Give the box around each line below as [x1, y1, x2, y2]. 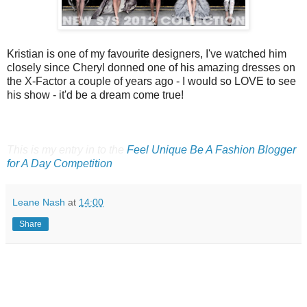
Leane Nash [12, 197, 65, 208]
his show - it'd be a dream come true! [7, 89, 184, 101]
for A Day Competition [7, 158, 112, 170]
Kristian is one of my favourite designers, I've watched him [7, 48, 286, 60]
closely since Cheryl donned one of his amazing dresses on [7, 62, 295, 74]
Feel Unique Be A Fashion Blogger [127, 144, 296, 156]
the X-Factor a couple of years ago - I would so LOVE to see [7, 75, 296, 88]
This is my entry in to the [7, 144, 127, 156]
